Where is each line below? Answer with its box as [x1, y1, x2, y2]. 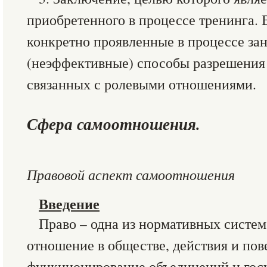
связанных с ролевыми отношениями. [27, 74, 256, 94]
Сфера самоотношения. [27, 113, 200, 135]
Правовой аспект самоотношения [27, 165, 235, 184]
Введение [39, 194, 100, 214]
